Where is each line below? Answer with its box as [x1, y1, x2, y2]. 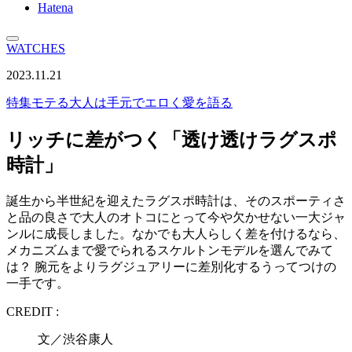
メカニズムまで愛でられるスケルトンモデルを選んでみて [6, 243, 333, 257]
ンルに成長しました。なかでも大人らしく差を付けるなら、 [6, 226, 346, 240]
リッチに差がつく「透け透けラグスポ [6, 129, 337, 150]
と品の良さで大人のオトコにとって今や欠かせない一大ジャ [6, 210, 346, 224]
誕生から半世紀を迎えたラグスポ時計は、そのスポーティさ [6, 193, 346, 207]
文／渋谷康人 [38, 332, 138, 346]
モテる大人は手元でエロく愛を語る [31, 96, 233, 109]
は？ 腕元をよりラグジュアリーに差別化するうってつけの [6, 259, 336, 273]
